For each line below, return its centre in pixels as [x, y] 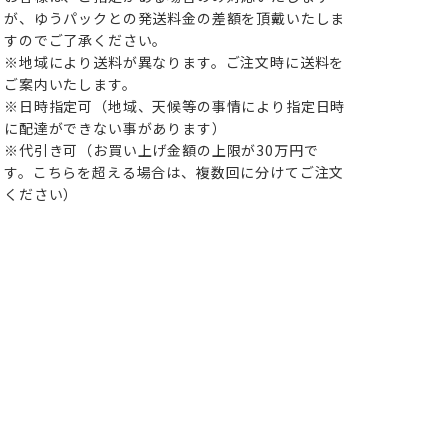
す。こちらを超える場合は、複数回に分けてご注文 [174, 171]
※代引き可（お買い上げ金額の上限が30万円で [161, 149]
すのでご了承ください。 [86, 39]
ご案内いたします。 [70, 83]
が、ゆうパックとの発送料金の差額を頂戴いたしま [175, 17]
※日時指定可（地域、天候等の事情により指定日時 [175, 105]
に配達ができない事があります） [115, 127]
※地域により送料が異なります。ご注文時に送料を [174, 61]
